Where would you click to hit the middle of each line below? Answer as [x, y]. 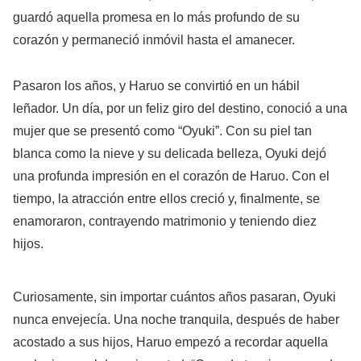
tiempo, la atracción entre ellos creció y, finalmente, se [166, 198]
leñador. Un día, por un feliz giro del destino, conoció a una [180, 108]
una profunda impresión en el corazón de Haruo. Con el [171, 176]
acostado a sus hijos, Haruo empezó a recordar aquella [170, 342]
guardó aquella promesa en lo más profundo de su [156, 17]
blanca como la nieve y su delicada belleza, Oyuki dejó [170, 153]
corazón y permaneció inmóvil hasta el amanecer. [154, 39]
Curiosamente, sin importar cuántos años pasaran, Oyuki [174, 297]
